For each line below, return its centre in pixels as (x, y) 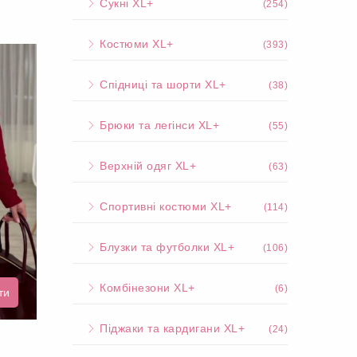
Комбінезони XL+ (145, 288)
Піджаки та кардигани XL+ (170, 328)
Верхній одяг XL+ (146, 166)
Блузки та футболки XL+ (165, 247)
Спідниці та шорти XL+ (161, 84)
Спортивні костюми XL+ (164, 206)
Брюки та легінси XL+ (157, 125)
